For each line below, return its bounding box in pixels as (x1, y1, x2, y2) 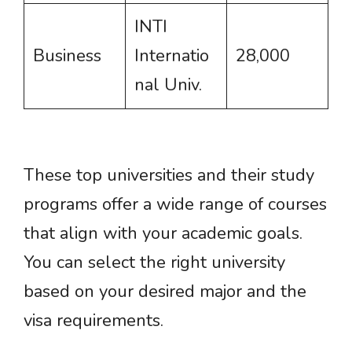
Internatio (134, 44, 209, 68)
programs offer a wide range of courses (24, 192, 327, 216)
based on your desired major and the (24, 280, 306, 303)
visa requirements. (24, 309, 163, 332)
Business (33, 44, 101, 68)
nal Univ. (134, 73, 202, 97)
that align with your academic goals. (24, 222, 302, 245)
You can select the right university (24, 251, 285, 274)
